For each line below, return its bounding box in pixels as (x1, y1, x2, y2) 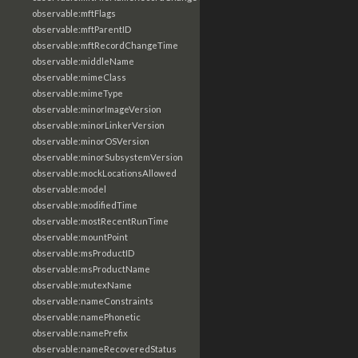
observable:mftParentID (32, 24, 131, 34)
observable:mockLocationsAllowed (32, 168, 177, 178)
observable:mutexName (32, 280, 132, 290)
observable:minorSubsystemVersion (32, 152, 183, 162)
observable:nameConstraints (32, 296, 153, 306)
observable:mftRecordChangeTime (32, 40, 178, 50)
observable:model (32, 184, 106, 194)
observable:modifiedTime (32, 200, 137, 210)
